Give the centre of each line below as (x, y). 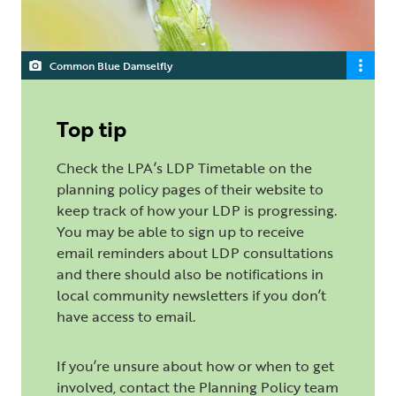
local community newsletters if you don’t (191, 296)
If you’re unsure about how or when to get (195, 366)
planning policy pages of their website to (190, 190)
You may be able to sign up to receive (180, 232)
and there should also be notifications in (190, 274)
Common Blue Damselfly (111, 66)
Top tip (91, 129)
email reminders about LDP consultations (195, 253)
